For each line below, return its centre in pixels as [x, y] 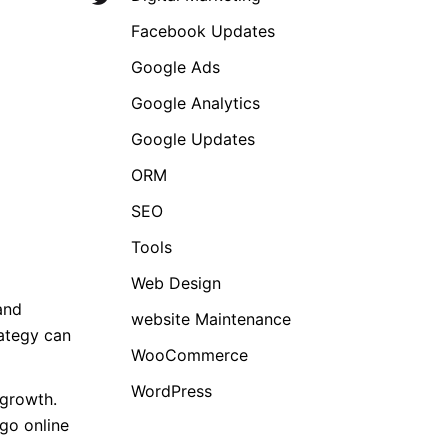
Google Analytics [195, 103]
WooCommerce [189, 355]
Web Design [176, 283]
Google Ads [175, 67]
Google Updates [193, 139]
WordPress [171, 391]
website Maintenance [211, 319]
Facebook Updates [203, 31]
